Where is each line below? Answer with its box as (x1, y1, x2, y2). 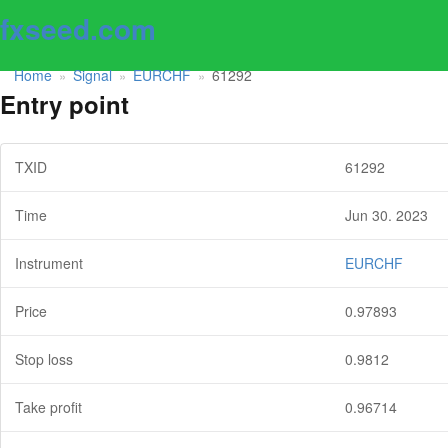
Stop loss (15, 349, 73, 370)
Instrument (15, 253, 83, 274)
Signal (73, 64, 112, 85)
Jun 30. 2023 (345, 205, 428, 226)
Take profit (15, 397, 82, 418)
